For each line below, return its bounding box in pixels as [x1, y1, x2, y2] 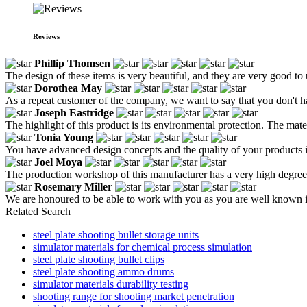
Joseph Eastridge [34, 106, 114, 119]
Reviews [33, 32, 60, 40]
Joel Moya [34, 156, 82, 168]
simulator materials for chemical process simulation [33, 241, 252, 253]
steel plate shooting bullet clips [33, 253, 164, 265]
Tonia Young [34, 131, 93, 143]
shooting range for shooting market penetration [33, 290, 234, 302]
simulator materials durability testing [33, 278, 188, 290]
